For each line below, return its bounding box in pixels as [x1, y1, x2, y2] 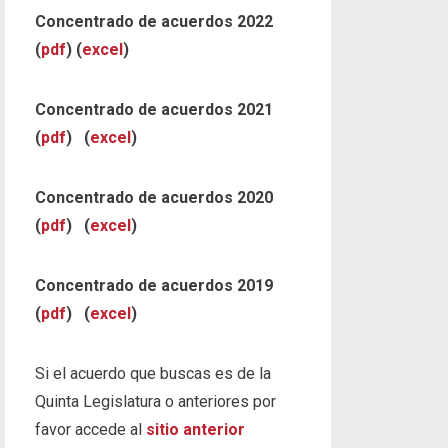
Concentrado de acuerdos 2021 [34, 100, 273, 119]
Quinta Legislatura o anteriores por [34, 392, 276, 411]
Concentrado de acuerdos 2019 [34, 276, 273, 295]
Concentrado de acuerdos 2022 [34, 12, 273, 31]
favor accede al [34, 420, 146, 439]
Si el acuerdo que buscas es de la [34, 364, 271, 383]
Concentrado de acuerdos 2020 [34, 188, 273, 207]
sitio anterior [145, 420, 245, 439]
